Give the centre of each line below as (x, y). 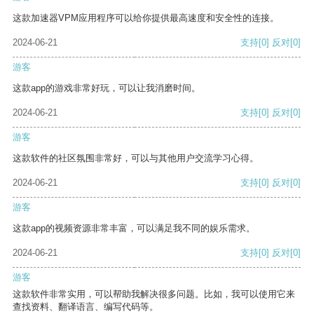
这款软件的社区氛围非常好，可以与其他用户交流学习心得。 (136, 158)
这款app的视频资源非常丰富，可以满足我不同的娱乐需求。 (134, 228)
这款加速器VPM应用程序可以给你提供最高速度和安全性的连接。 (146, 18)
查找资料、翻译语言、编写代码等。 (86, 307)
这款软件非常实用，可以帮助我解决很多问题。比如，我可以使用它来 (154, 294)
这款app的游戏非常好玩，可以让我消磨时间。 (107, 88)
